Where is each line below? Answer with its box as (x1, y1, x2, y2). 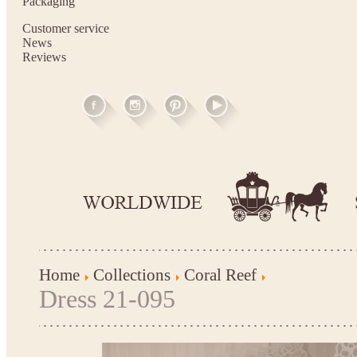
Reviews (22, 50, 66, 64)
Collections (92, 265, 171, 284)
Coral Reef (183, 265, 257, 284)
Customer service (22, 22, 109, 35)
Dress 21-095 (38, 284, 175, 313)
